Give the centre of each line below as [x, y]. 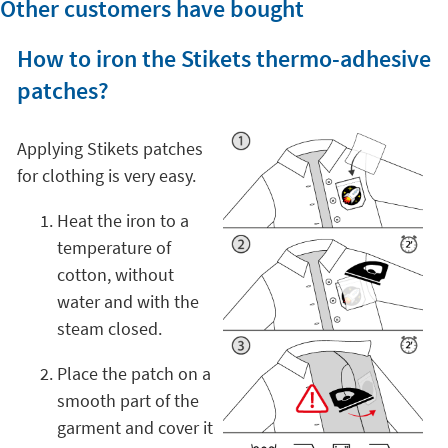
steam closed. [109, 328]
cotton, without [115, 274]
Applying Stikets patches [109, 148]
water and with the [127, 301]
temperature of [113, 247]
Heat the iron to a [122, 220]
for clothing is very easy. [106, 175]
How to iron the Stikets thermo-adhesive [223, 58]
